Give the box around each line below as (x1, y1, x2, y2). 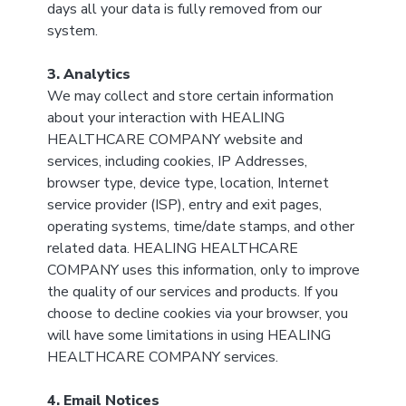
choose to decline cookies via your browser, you (46, 304, 348, 324)
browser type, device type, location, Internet (46, 173, 329, 193)
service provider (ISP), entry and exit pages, (46, 195, 322, 215)
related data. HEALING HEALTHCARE (46, 238, 298, 258)
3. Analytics (46, 64, 130, 84)
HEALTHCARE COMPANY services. (46, 347, 278, 367)
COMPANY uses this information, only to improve (46, 260, 360, 280)
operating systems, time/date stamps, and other (46, 217, 354, 237)
